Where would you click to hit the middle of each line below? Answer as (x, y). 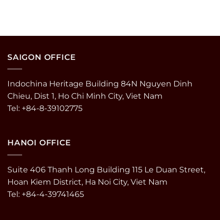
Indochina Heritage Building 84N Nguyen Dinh (100, 84)
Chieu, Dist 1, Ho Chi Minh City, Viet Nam (85, 96)
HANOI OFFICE (39, 142)
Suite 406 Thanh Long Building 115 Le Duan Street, (106, 169)
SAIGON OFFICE (42, 57)
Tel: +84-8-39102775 (45, 109)
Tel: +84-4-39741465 (46, 194)
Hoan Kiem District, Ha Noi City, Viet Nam (87, 182)
